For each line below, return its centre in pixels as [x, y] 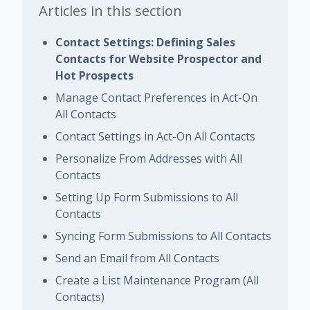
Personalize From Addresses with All [149, 158]
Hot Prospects [94, 75]
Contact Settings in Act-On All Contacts [155, 136]
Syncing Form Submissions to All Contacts [163, 236]
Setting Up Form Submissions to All [147, 197]
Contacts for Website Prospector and [158, 58]
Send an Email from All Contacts [137, 258]
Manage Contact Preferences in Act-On [156, 97]
